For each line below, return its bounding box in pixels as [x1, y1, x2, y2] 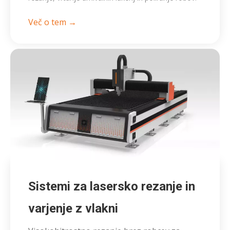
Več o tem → [28, 16, 76, 28]
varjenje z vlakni [28, 201, 118, 216]
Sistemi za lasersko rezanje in [28, 179, 195, 194]
